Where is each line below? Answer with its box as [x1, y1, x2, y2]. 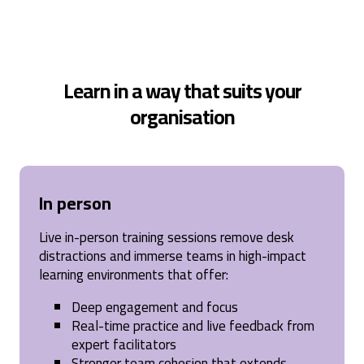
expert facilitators [71, 331, 180, 357]
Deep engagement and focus [71, 293, 238, 320]
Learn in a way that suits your [63, 71, 301, 110]
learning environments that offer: [39, 261, 228, 288]
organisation [129, 97, 235, 136]
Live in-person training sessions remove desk [39, 223, 294, 250]
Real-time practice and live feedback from [71, 312, 314, 339]
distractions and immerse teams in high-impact [39, 242, 306, 269]
